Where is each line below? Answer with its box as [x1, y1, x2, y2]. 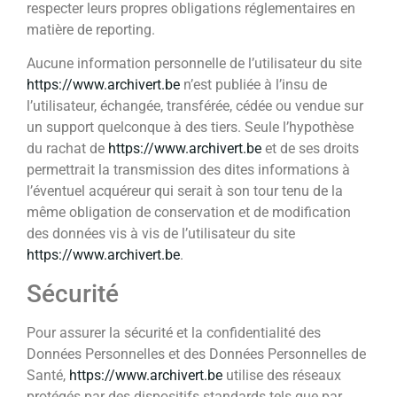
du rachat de [27, 140, 108, 158]
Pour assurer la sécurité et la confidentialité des [27, 323, 321, 341]
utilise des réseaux [222, 366, 341, 384]
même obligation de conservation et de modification [27, 204, 351, 222]
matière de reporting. [27, 20, 155, 38]
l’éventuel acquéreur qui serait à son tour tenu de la [27, 183, 343, 200]
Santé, [27, 366, 69, 384]
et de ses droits [261, 140, 359, 158]
